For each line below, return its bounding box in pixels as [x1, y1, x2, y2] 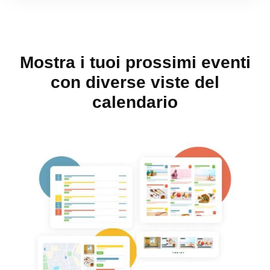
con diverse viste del [51, 73, 219, 92]
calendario [92, 93, 178, 112]
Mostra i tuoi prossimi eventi [19, 53, 251, 72]
